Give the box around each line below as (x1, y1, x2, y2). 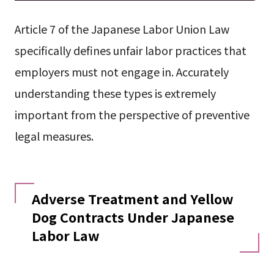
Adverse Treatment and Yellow (31, 189, 234, 209)
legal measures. (14, 128, 94, 144)
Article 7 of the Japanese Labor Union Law (14, 21, 229, 37)
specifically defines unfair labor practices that (14, 42, 246, 59)
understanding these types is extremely (14, 85, 216, 102)
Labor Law (31, 226, 100, 245)
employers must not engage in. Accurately (14, 64, 229, 80)
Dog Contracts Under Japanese (31, 207, 234, 227)
